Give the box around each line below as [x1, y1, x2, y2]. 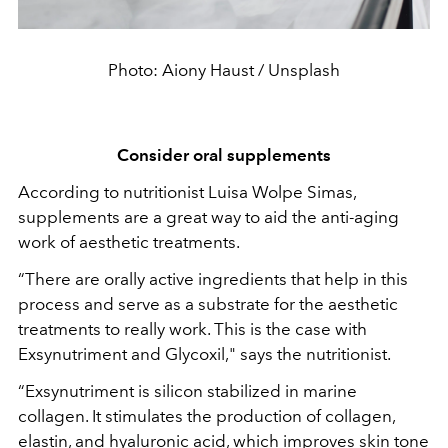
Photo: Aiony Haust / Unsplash [108, 59, 340, 80]
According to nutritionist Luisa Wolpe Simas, [18, 181, 356, 202]
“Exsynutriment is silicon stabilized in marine [18, 380, 357, 401]
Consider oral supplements [117, 144, 331, 165]
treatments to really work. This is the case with [18, 318, 367, 339]
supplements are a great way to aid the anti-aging [18, 206, 399, 227]
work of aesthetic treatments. [18, 231, 240, 252]
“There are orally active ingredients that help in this [18, 268, 408, 289]
